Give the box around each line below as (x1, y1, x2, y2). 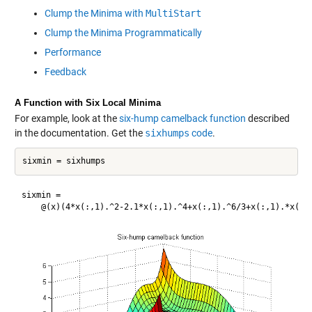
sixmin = (21, 190, 65, 201)
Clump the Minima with (44, 7, 146, 19)
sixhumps (144, 127, 189, 139)
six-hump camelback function (118, 112, 246, 124)
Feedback (44, 65, 86, 77)
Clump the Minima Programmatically (44, 26, 202, 38)
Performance (44, 46, 101, 58)
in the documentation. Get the (14, 127, 145, 139)
